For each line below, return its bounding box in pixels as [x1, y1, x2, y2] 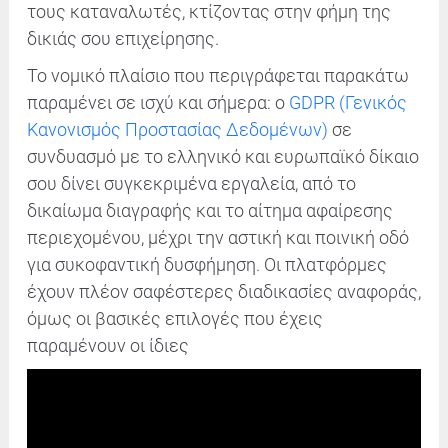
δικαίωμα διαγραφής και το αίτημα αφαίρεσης [27, 200, 393, 222]
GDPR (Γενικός [289, 92, 407, 114]
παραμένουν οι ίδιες [27, 335, 189, 357]
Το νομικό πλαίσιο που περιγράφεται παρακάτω [27, 65, 409, 87]
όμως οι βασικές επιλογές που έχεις [27, 308, 323, 330]
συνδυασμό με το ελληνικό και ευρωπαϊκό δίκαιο [27, 146, 419, 168]
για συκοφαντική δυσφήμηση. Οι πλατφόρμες [27, 254, 387, 276]
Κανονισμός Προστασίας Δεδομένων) [27, 119, 328, 141]
